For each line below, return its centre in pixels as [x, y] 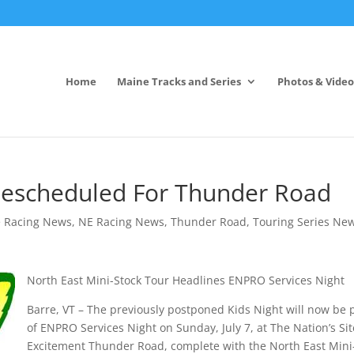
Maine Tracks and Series [179, 81]
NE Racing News [122, 222]
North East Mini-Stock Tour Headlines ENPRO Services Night [186, 280]
